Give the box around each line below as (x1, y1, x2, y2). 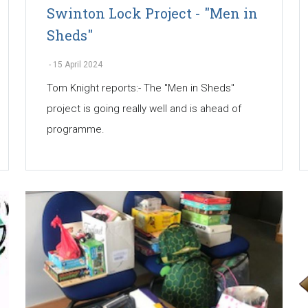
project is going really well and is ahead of (46, 102, 241, 115)
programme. (46, 122, 104, 135)
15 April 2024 (52, 59, 102, 69)
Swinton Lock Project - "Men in (46, 3, 258, 22)
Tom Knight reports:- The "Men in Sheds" (46, 81, 234, 94)
